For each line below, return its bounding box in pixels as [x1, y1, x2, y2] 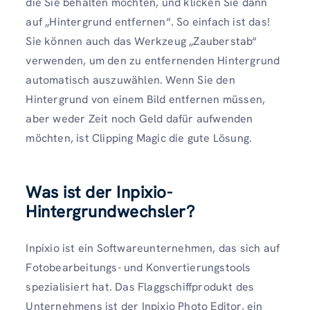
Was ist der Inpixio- [26, 181, 173, 203]
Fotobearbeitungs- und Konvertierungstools [26, 259, 251, 275]
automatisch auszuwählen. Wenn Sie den [26, 72, 235, 87]
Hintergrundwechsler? [26, 200, 195, 222]
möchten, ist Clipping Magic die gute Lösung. [26, 130, 253, 145]
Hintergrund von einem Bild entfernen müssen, [26, 91, 266, 107]
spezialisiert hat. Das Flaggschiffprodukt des [26, 279, 255, 294]
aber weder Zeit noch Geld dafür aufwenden [26, 111, 253, 126]
